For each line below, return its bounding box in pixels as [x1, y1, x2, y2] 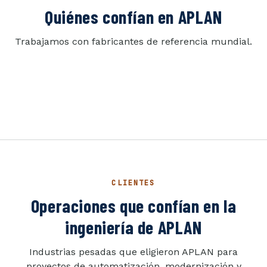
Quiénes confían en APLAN [45, 5, 222, 27]
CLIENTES [111, 178, 156, 188]
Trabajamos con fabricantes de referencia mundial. [15, 35, 252, 47]
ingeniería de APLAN [65, 216, 202, 238]
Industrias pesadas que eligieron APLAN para [29, 246, 238, 257]
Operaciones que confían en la [30, 194, 237, 216]
